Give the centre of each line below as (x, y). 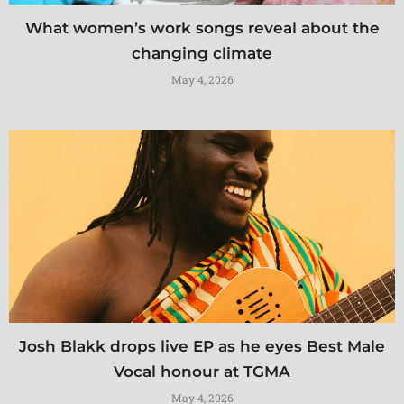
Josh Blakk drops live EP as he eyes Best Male (202, 346)
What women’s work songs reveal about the (202, 28)
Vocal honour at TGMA (202, 371)
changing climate (202, 53)
